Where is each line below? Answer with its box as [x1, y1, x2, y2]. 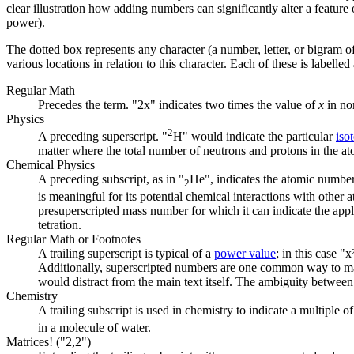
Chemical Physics [6, 158, 95, 172]
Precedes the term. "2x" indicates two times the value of [38, 97, 318, 111]
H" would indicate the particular [173, 130, 336, 144]
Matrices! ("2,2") [6, 335, 91, 349]
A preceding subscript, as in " [38, 172, 184, 186]
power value [214, 247, 276, 261]
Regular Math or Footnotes [6, 232, 141, 247]
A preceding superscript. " [38, 130, 168, 144]
